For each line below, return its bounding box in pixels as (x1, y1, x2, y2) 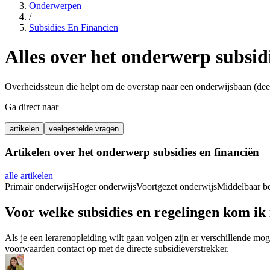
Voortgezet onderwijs (136, 181, 217, 192)
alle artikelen (5, 171, 53, 181)
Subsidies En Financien (29, 22, 118, 33)
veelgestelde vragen (49, 124, 119, 133)
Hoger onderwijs (72, 181, 136, 192)
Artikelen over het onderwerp (5, 146, 153, 159)
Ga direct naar (5, 101, 58, 112)
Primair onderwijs (5, 181, 72, 192)
